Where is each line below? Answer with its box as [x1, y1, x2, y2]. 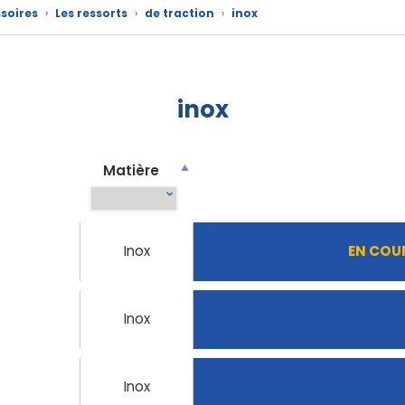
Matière [103, 160, 159, 180]
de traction [144, 5, 214, 21]
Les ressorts [54, 5, 127, 21]
